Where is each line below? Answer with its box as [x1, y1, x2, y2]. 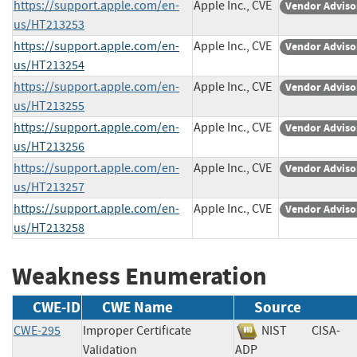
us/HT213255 [14, 97, 84, 114]
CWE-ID [33, 297, 80, 318]
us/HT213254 [14, 57, 84, 73]
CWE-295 [14, 323, 61, 339]
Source [254, 297, 301, 318]
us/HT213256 [14, 138, 84, 155]
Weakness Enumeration [12, 259, 267, 292]
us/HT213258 [14, 219, 84, 236]
